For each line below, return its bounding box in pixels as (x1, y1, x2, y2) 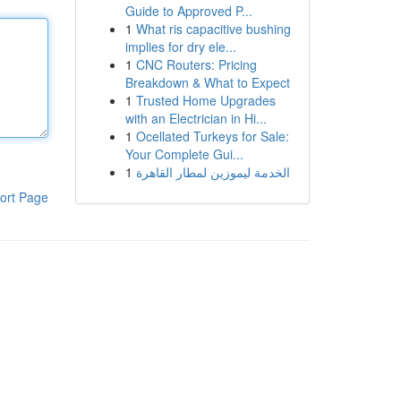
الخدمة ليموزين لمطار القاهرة (135, 163, 290, 181)
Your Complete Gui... (124, 145, 243, 163)
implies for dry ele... (124, 38, 236, 55)
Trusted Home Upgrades (135, 91, 276, 109)
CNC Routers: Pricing (135, 55, 257, 73)
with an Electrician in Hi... (124, 109, 267, 127)
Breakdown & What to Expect (124, 73, 290, 91)
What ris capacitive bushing (135, 20, 291, 38)
